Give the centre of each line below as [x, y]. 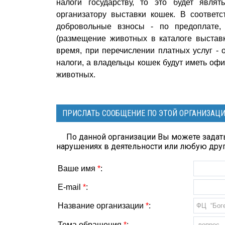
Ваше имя [78, 168]
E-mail [70, 187]
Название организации [102, 206]
